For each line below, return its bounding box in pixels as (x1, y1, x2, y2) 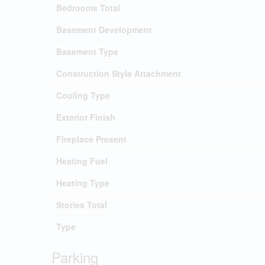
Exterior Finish (56, 111, 115, 123)
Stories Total (56, 199, 107, 211)
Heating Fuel (56, 155, 108, 167)
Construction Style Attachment (56, 67, 181, 79)
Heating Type (56, 177, 109, 189)
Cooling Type (56, 89, 110, 101)
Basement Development (56, 24, 152, 35)
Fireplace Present (56, 133, 127, 145)
